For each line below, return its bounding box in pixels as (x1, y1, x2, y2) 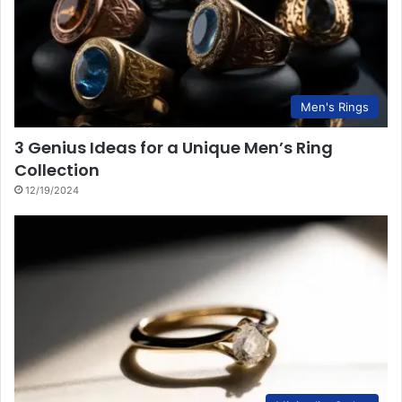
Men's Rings (301, 100, 369, 115)
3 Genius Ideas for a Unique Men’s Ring (14, 136, 333, 160)
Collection (14, 159, 100, 182)
